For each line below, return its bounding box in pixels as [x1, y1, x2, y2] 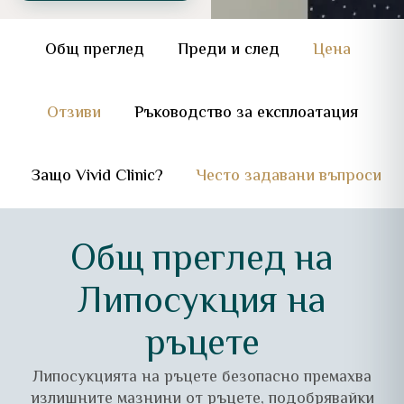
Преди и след [177, 38, 280, 63]
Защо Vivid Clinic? [31, 164, 163, 189]
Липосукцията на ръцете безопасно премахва [32, 365, 372, 390]
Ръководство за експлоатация [133, 101, 358, 126]
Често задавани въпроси [196, 164, 381, 189]
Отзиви [46, 101, 101, 126]
